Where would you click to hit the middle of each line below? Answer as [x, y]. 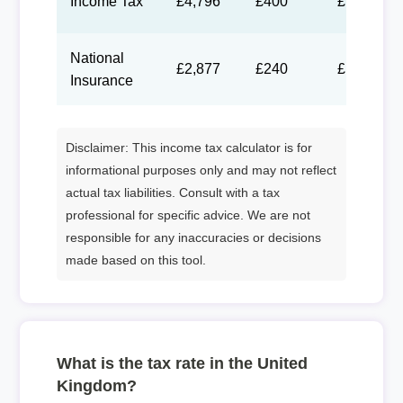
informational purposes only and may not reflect [201, 170]
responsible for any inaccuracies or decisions [193, 237]
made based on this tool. [135, 260]
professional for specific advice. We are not [188, 215]
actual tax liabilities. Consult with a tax [172, 192]
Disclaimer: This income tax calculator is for [188, 147]
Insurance [101, 80]
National [97, 58]
